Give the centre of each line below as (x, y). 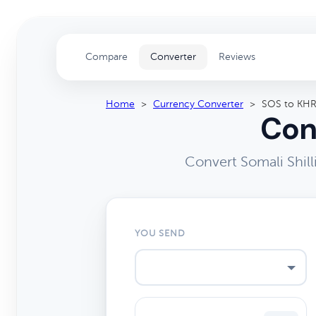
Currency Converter (198, 104)
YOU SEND (160, 233)
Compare (107, 57)
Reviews (237, 57)
